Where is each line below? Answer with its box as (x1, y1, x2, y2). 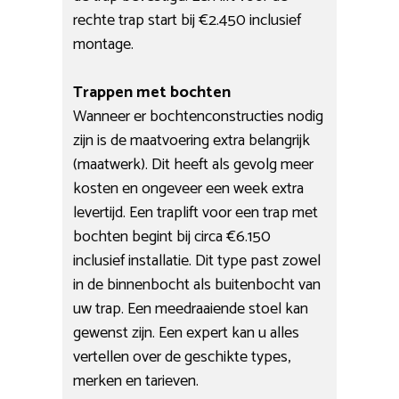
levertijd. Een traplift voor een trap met (73, 199, 319, 226)
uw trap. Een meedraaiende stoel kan (73, 295, 309, 322)
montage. (73, 30, 134, 58)
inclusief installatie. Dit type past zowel (73, 247, 322, 274)
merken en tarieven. (73, 367, 199, 395)
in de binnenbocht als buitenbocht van (73, 271, 322, 298)
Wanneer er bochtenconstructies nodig (73, 102, 324, 130)
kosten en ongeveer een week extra (73, 175, 305, 202)
